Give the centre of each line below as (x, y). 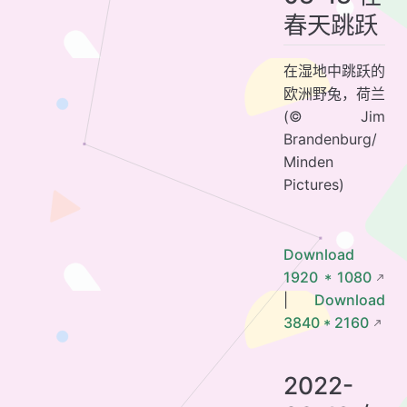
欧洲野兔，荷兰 (334, 93)
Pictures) (314, 184)
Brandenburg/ (330, 139)
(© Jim (334, 116)
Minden (308, 161)
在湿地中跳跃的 (334, 70)
